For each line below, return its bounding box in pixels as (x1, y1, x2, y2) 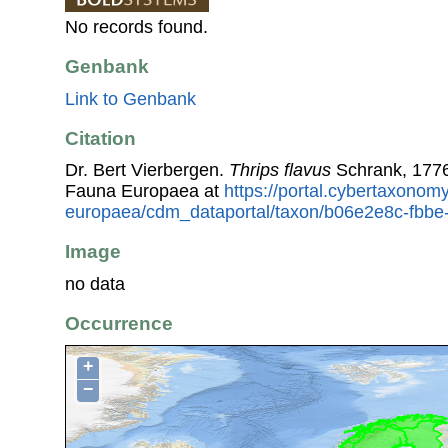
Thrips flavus (229, 160, 331, 181)
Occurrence (65, 312, 173, 334)
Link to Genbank (65, 88, 196, 109)
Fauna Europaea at (65, 181, 224, 202)
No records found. (65, 16, 208, 37)
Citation (65, 127, 136, 149)
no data (65, 273, 125, 294)
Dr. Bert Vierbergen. (65, 160, 229, 181)
